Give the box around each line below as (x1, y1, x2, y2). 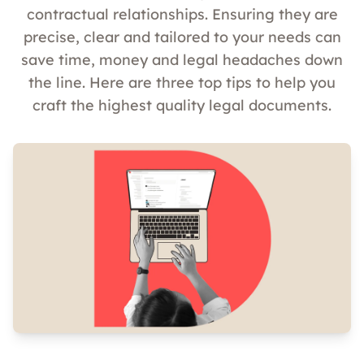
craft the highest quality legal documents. (32, 96, 331, 115)
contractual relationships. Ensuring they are (26, 5, 338, 24)
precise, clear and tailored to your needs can (23, 28, 341, 47)
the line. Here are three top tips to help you (28, 73, 336, 93)
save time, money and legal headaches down (21, 50, 343, 70)
